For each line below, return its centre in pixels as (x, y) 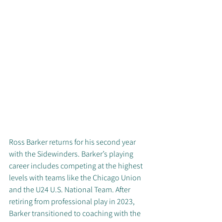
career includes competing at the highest (77, 166)
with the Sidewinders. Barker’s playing (72, 154)
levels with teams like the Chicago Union (76, 178)
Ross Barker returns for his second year (73, 142)
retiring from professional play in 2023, (73, 202)
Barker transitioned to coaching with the (76, 214)
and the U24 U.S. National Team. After (70, 190)
